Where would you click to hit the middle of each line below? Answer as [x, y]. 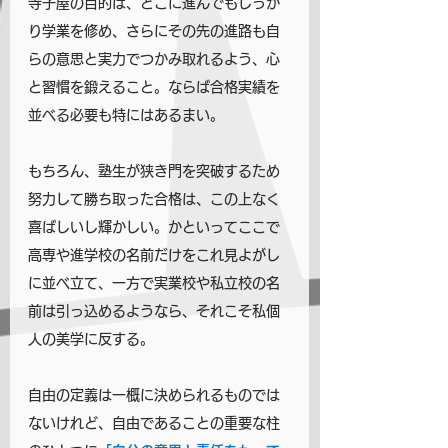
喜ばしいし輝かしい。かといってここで [154, 227]
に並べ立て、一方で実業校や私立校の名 [154, 283]
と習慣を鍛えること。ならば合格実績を [154, 87]
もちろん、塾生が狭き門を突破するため [154, 171]
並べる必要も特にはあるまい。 [126, 115]
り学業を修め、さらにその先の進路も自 [154, 31]
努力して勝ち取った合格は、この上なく [154, 199]
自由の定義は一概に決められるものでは [154, 395]
